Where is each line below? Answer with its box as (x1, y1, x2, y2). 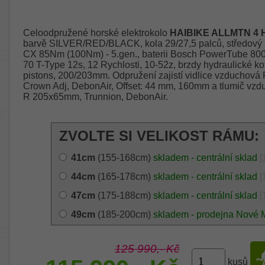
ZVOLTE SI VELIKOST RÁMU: (59, 127, 259, 144)
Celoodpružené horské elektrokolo (22, 27, 170, 38)
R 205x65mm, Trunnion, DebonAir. (22, 91, 168, 102)
